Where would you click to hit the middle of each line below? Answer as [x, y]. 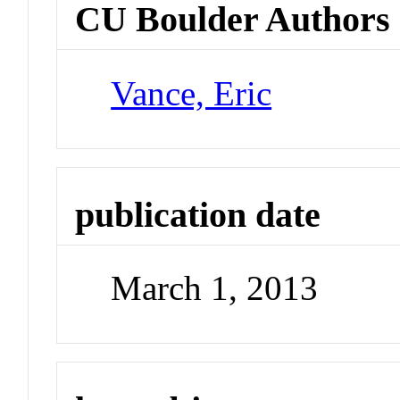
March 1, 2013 [215, 288]
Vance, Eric [192, 93]
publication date [198, 214]
